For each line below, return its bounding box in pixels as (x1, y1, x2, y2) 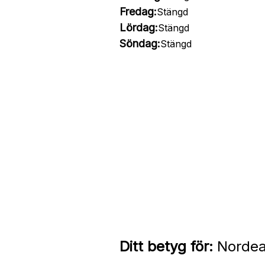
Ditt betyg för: (119, 238, 213, 255)
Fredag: (119, 5, 157, 18)
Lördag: (119, 21, 158, 34)
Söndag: (119, 37, 160, 50)
